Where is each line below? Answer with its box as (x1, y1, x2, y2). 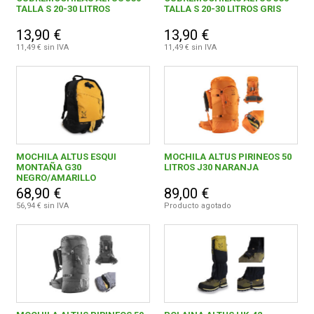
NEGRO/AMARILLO (16, 172, 97, 184)
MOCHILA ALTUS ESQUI (16, 151, 117, 163)
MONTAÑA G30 (16, 162, 82, 173)
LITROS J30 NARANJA (163, 162, 259, 173)
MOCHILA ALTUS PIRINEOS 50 (163, 151, 292, 163)
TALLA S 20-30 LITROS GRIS (163, 4, 281, 15)
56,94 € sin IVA (16, 201, 69, 211)
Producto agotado (163, 201, 231, 211)
